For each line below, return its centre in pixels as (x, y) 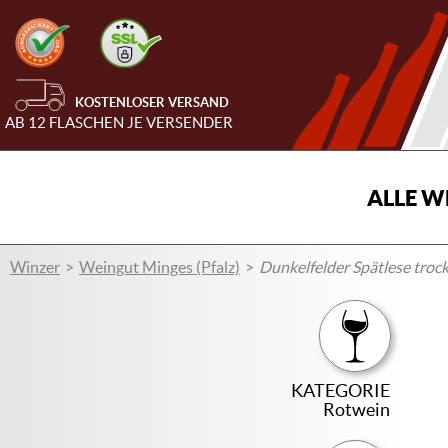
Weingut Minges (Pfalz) (159, 267)
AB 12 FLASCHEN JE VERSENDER (119, 123)
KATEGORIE (341, 390)
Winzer (35, 267)
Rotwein (357, 409)
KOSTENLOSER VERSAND (152, 103)
